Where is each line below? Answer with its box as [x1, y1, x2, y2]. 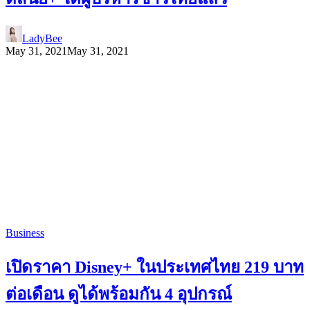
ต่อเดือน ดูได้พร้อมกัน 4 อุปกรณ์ [6, 284, 232, 303]
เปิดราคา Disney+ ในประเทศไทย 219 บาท [6, 257, 304, 276]
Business [6, 226, 44, 239]
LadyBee [22, 32, 62, 44]
